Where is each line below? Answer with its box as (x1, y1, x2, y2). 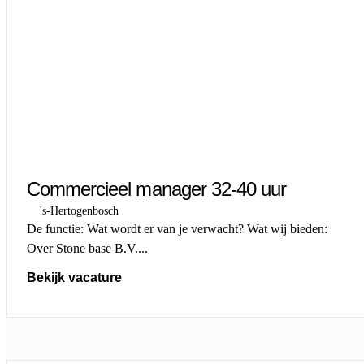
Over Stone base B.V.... (27, 240, 148, 255)
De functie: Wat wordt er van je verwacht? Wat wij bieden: (27, 221, 327, 236)
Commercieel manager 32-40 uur (27, 177, 287, 200)
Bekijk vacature (27, 270, 122, 284)
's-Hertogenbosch (40, 204, 119, 217)
